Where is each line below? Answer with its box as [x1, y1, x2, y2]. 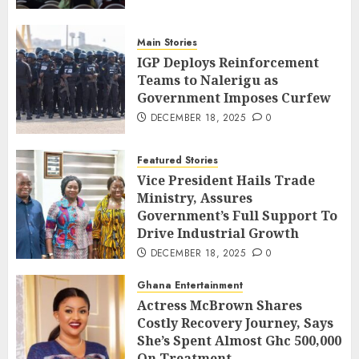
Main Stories [137, 35, 197, 50]
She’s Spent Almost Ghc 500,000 [137, 331, 341, 349]
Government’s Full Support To [137, 206, 337, 224]
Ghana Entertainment [137, 277, 243, 292]
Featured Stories [137, 152, 218, 167]
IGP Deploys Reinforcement [137, 54, 319, 72]
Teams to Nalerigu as [137, 71, 278, 90]
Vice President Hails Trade [137, 171, 315, 189]
